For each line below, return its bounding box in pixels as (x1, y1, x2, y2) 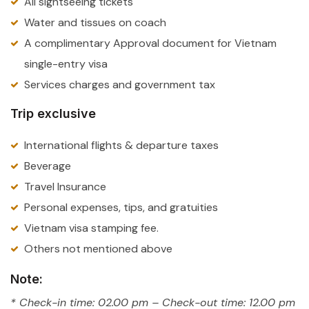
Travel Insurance (24, 179, 106, 194)
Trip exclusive (10, 106, 96, 121)
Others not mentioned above (24, 241, 172, 256)
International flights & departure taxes (24, 137, 219, 152)
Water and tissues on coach (24, 14, 166, 30)
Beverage (24, 158, 71, 173)
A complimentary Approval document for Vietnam (24, 35, 277, 50)
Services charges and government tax (24, 77, 215, 92)
